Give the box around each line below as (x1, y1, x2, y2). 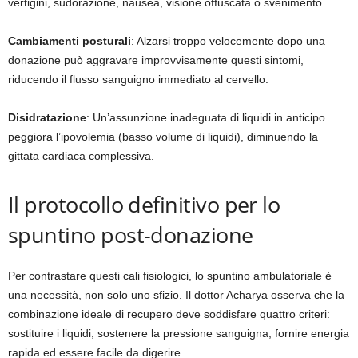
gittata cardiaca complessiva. (8, 149, 154, 163)
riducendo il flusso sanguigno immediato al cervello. (8, 73, 268, 86)
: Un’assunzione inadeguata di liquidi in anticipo (86, 111, 325, 125)
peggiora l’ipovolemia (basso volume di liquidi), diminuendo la (8, 130, 318, 144)
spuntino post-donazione (8, 220, 253, 250)
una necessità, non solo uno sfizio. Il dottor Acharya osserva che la (8, 288, 344, 302)
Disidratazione (8, 111, 86, 125)
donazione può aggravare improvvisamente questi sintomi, (8, 54, 304, 67)
